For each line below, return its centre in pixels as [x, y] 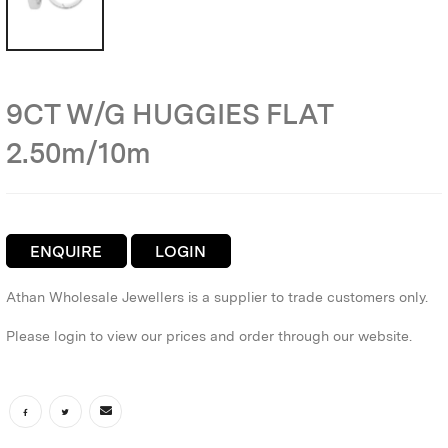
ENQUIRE [66, 251]
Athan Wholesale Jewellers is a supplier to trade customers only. [217, 297]
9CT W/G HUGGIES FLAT [169, 113]
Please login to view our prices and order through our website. [209, 336]
